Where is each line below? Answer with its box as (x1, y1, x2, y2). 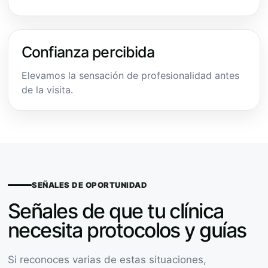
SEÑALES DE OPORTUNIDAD (32, 179, 148, 190)
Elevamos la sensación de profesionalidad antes (22, 69, 239, 81)
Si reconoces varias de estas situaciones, (8, 253, 206, 266)
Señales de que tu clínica (8, 198, 224, 223)
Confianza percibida (22, 42, 155, 61)
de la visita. (22, 83, 73, 96)
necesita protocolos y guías (8, 217, 246, 242)
